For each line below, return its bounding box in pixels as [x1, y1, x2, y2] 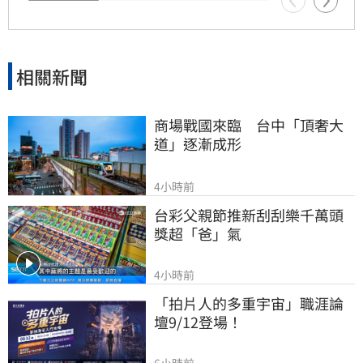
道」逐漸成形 [154, 133, 241, 155]
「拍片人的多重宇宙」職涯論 [154, 293, 344, 314]
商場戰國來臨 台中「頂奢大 [154, 114, 344, 136]
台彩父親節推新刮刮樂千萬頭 [154, 204, 344, 226]
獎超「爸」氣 [154, 223, 241, 245]
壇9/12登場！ [154, 311, 242, 333]
